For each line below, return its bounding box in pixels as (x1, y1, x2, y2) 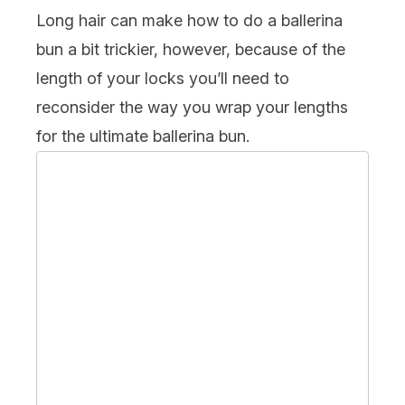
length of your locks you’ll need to (36, 68, 289, 88)
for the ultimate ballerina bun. (36, 126, 250, 146)
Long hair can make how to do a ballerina (36, 10, 343, 30)
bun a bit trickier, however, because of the (36, 39, 345, 59)
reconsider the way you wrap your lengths (36, 97, 348, 117)
